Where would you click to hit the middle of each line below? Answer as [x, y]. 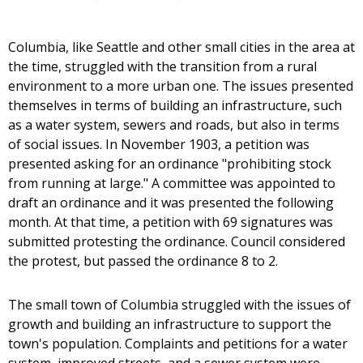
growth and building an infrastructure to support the [170, 325]
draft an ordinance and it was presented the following [171, 203]
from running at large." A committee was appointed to [172, 184]
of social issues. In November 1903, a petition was [159, 145]
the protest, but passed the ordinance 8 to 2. [143, 261]
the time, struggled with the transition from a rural [162, 67]
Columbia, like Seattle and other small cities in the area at [181, 47]
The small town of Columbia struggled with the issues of [179, 305]
